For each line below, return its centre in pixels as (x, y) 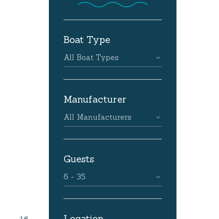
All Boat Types (91, 57)
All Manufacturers (98, 117)
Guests (79, 159)
